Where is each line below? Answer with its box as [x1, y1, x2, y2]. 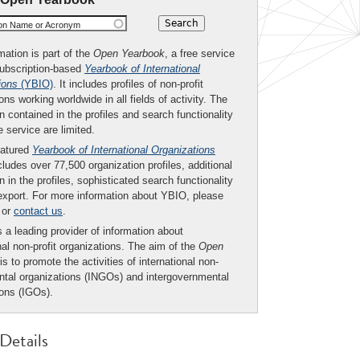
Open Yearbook [93, 47, 165, 59]
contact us [14, 204, 63, 217]
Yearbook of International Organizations [32, 143, 215, 156]
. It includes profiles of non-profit [53, 77, 203, 90]
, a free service [165, 47, 235, 59]
